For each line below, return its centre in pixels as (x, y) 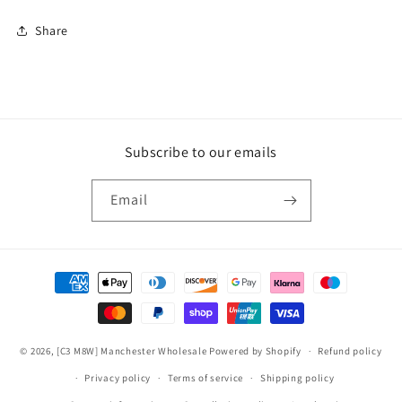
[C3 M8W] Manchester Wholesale (132, 350)
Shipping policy (297, 378)
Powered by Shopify (255, 350)
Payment (57, 274)
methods (57, 298)
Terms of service (205, 378)
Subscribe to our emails (201, 152)
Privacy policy (118, 378)
